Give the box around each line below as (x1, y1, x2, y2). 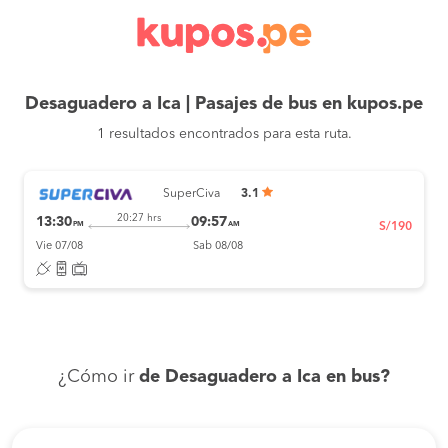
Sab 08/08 (192, 240, 243, 252)
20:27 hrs (116, 212, 161, 223)
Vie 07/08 (36, 240, 83, 252)
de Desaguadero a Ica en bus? (139, 368, 390, 387)
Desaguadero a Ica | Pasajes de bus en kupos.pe (25, 95, 423, 113)
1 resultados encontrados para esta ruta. (96, 127, 352, 141)
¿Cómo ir (58, 368, 139, 387)
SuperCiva (162, 187, 220, 200)
